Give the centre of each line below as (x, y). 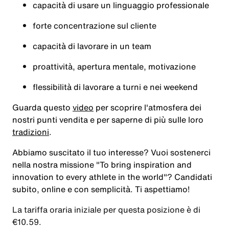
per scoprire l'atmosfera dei (147, 107)
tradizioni (31, 132)
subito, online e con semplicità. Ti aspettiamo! (101, 189)
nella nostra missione (54, 165)
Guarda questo (42, 107)
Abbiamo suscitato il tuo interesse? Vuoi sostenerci (111, 152)
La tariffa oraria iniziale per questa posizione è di (106, 210)
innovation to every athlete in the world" (90, 177)
